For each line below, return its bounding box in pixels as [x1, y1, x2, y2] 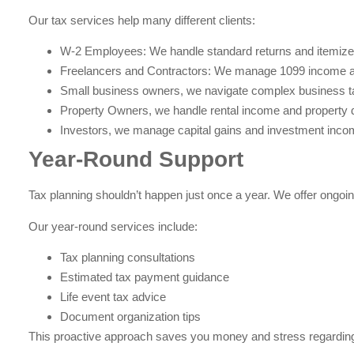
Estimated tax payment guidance [60, 270, 230, 284]
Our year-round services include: [28, 219, 198, 233]
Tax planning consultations [60, 250, 196, 265]
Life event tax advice [60, 290, 167, 304]
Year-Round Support [28, 147, 244, 172]
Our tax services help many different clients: [28, 13, 256, 28]
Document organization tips [60, 310, 201, 324]
